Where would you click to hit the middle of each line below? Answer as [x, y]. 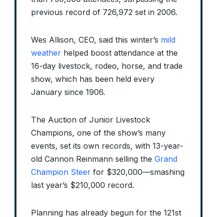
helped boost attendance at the [119, 53]
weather [46, 53]
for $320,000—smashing [138, 172]
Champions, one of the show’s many [98, 133]
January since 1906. [68, 92]
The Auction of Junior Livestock [91, 120]
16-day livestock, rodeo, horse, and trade [107, 66]
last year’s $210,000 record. [83, 185]
